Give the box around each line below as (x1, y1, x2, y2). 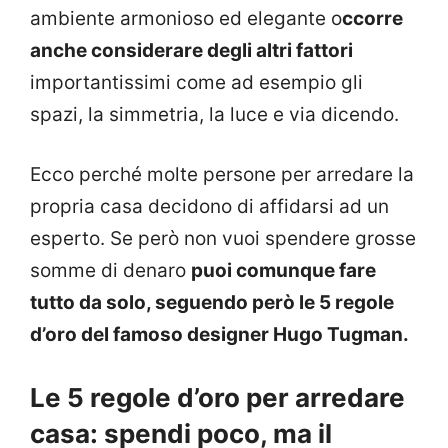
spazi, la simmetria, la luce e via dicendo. (30, 102, 399, 126)
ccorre (342, 6, 403, 30)
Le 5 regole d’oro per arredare (30, 381, 405, 413)
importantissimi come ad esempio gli (30, 70, 363, 94)
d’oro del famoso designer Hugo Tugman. (30, 323, 413, 347)
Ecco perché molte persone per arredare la (30, 163, 414, 187)
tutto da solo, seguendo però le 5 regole (30, 291, 394, 315)
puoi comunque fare (191, 259, 376, 283)
